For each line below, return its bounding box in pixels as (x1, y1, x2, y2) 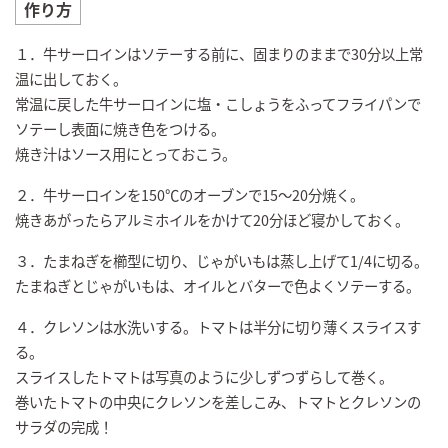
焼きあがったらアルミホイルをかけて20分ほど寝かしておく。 (15, 209, 409, 231)
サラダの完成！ (15, 416, 113, 438)
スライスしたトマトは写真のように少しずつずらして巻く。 (15, 366, 393, 388)
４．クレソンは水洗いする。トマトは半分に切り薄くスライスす (15, 316, 421, 338)
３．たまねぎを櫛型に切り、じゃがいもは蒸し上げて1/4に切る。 (15, 250, 428, 272)
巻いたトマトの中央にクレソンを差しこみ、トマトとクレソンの (15, 391, 421, 413)
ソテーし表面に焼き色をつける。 (15, 118, 225, 140)
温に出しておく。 (15, 68, 127, 90)
